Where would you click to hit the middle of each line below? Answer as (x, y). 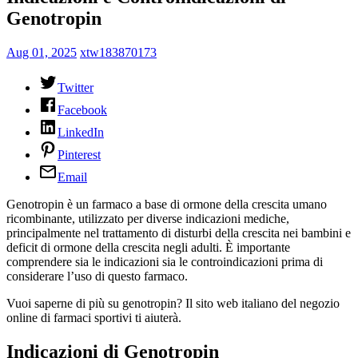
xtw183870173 (118, 52)
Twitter (76, 87)
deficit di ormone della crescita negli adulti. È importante (148, 247)
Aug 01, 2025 (42, 52)
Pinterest (79, 154)
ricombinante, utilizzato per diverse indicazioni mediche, (148, 218)
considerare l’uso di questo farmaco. (97, 276)
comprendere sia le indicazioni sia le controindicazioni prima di (165, 261)
